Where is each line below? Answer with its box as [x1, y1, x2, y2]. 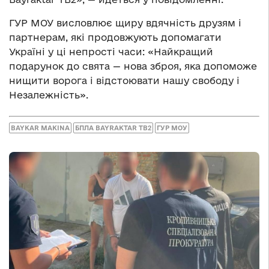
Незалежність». [9, 89, 88, 100]
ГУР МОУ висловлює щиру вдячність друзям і [9, 17, 241, 28]
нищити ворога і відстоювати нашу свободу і [9, 74, 240, 86]
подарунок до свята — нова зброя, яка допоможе [9, 60, 257, 71]
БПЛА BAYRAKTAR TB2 [75, 124, 151, 131]
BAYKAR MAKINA [11, 124, 70, 131]
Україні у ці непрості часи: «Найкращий [9, 46, 213, 57]
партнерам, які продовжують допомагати [9, 31, 222, 43]
